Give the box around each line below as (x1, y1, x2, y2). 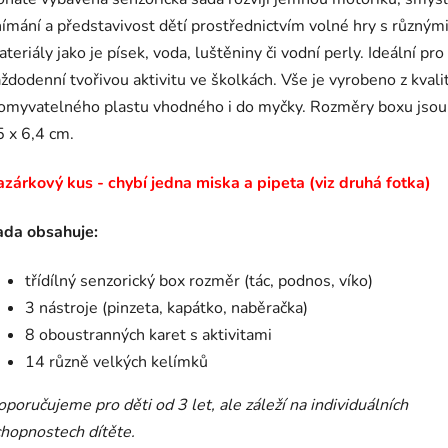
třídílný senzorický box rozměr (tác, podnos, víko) (25, 270, 373, 293)
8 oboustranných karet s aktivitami (25, 324, 272, 347)
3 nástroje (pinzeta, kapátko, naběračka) (25, 297, 308, 320)
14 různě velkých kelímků (25, 351, 208, 374)
